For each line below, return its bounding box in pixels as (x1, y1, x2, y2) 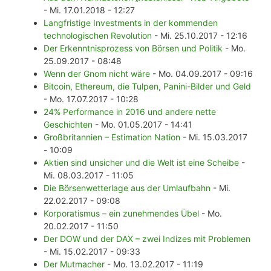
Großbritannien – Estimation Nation (44, 132, 180, 143)
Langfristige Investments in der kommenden (44, 18, 218, 28)
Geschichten (44, 119, 93, 130)
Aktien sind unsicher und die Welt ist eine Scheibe (44, 157, 239, 168)
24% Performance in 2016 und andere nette (44, 106, 216, 117)
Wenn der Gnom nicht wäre (44, 68, 150, 79)
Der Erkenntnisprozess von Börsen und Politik (44, 43, 223, 54)
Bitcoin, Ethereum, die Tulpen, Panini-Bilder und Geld (44, 81, 251, 92)
